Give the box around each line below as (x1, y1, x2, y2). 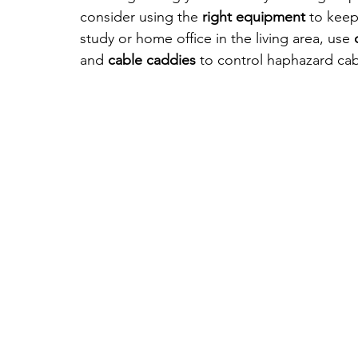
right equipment (202, 8, 305, 26)
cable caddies (104, 51, 196, 70)
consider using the (80, 8, 202, 26)
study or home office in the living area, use (80, 30, 354, 48)
